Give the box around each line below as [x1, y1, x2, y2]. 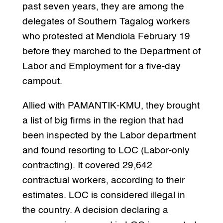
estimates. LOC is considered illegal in [22, 191, 185, 201]
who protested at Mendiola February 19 [22, 32, 190, 42]
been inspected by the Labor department [22, 131, 196, 141]
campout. [22, 77, 62, 87]
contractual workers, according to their [22, 176, 185, 186]
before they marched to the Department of [22, 47, 201, 57]
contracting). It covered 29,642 [22, 161, 152, 171]
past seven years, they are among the [22, 2, 184, 12]
